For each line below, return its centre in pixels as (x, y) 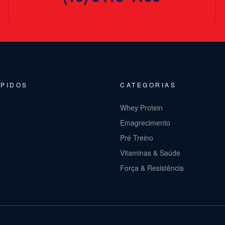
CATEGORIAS (148, 84)
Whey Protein (141, 107)
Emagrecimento (145, 122)
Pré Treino (137, 137)
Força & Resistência (152, 167)
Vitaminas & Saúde (150, 152)
